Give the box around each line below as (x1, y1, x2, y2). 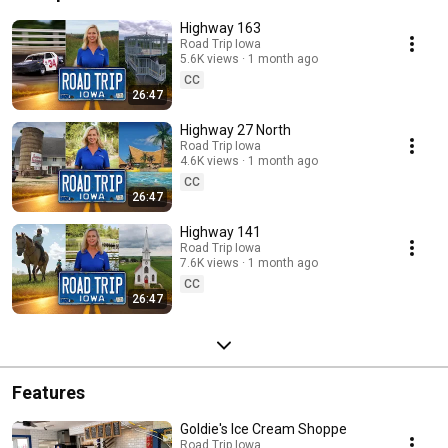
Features (12, 382, 85, 404)
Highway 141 (180, 224, 261, 241)
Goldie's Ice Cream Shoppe (180, 421, 347, 438)
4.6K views (180, 154, 239, 169)
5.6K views (180, 52, 239, 67)
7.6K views (180, 256, 239, 271)
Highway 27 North (180, 122, 291, 139)
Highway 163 (180, 20, 261, 37)
